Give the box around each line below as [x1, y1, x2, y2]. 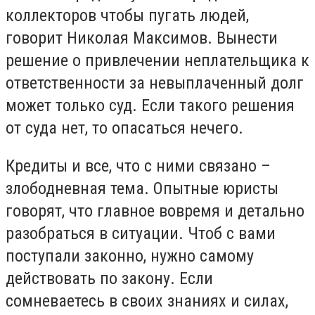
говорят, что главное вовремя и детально [6, 201, 304, 221]
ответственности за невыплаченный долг [6, 73, 304, 94]
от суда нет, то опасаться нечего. [6, 118, 243, 139]
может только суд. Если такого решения [6, 96, 295, 116]
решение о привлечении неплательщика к [6, 51, 309, 71]
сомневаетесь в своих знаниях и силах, [6, 291, 288, 311]
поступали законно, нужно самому [6, 246, 254, 266]
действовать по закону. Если [6, 269, 213, 288]
